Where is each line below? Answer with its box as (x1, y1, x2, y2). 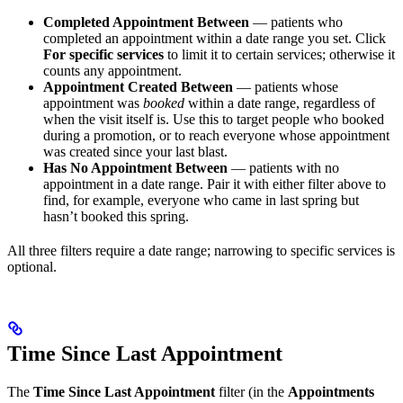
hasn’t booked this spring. (43, 209, 189, 225)
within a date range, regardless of (184, 95, 375, 112)
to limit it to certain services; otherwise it (164, 47, 395, 63)
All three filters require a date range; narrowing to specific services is (7, 243, 395, 259)
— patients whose (233, 79, 338, 95)
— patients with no (228, 160, 339, 176)
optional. (7, 259, 57, 275)
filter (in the (215, 384, 288, 400)
